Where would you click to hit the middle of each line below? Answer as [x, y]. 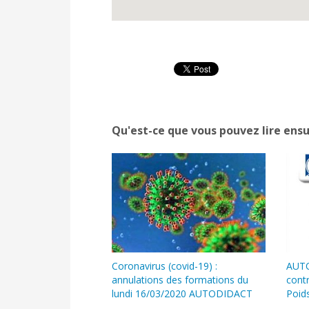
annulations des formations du [180, 280]
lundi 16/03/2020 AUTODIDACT [182, 294]
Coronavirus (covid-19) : [165, 266]
